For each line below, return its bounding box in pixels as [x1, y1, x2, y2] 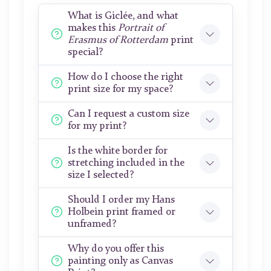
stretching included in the [68, 158, 184, 169]
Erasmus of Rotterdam [68, 35, 168, 46]
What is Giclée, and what [68, 11, 178, 22]
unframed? [68, 219, 116, 230]
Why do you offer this [68, 244, 164, 255]
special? [68, 47, 103, 58]
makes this [68, 23, 118, 34]
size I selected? [68, 170, 134, 181]
